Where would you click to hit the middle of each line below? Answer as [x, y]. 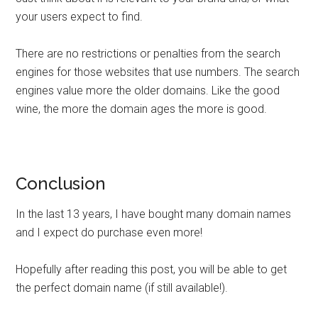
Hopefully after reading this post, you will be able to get [152, 269]
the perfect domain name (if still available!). [122, 288]
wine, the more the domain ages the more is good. [142, 109]
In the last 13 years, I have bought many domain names [154, 214]
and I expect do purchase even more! [109, 232]
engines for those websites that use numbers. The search [158, 72]
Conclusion [61, 183]
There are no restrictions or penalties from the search [148, 54]
